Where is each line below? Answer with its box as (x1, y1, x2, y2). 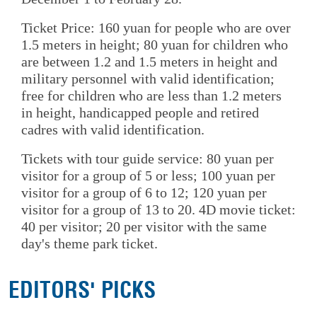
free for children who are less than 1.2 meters (21, 87, 282, 103)
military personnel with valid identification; (21, 70, 275, 86)
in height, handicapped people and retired (21, 104, 259, 120)
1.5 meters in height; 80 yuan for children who (21, 36, 288, 52)
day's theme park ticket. (21, 236, 158, 252)
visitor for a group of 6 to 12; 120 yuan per (21, 185, 267, 201)
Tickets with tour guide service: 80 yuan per (21, 151, 274, 167)
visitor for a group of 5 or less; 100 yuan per (21, 168, 275, 184)
